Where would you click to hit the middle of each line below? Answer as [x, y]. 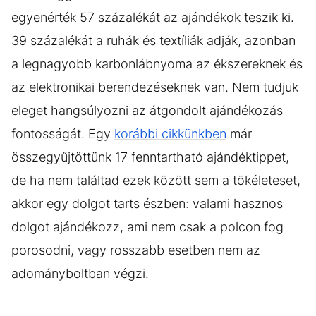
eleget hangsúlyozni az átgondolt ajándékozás [147, 110]
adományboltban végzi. [80, 273]
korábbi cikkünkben [170, 133]
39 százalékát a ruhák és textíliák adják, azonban [153, 40]
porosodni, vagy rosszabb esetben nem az [136, 250]
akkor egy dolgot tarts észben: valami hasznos [147, 203]
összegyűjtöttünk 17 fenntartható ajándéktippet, [150, 157]
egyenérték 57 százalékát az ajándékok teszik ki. [153, 17]
